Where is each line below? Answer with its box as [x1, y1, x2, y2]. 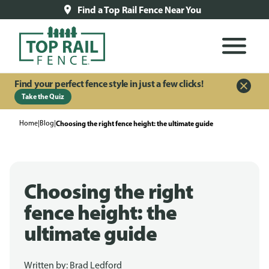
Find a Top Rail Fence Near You [77, 4, 201, 16]
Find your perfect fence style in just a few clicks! [14, 77, 204, 89]
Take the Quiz [22, 92, 64, 101]
